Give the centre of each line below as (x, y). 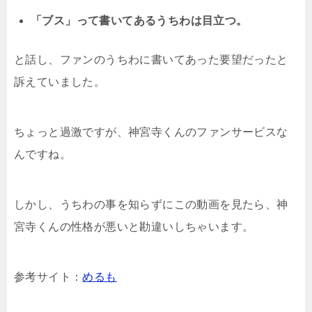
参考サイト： (48, 276)
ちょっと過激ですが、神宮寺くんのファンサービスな (151, 132)
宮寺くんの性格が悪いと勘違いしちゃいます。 (134, 226)
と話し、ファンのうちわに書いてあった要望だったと (151, 59)
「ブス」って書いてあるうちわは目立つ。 (139, 20)
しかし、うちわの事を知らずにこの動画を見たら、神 (151, 204)
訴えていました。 (60, 81)
